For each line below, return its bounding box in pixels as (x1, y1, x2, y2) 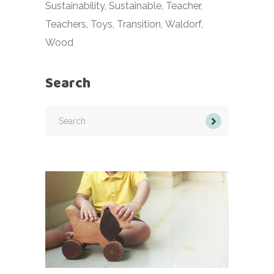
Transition (117, 18, 161, 30)
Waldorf (165, 18, 201, 30)
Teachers (45, 18, 86, 30)
